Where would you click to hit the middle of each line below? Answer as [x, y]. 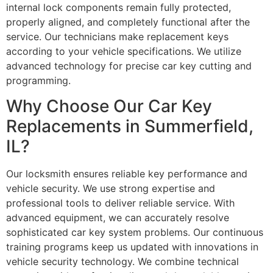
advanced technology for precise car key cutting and [129, 66]
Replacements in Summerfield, [130, 126]
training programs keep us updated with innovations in [132, 247]
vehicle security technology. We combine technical [122, 262]
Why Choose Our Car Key [109, 106]
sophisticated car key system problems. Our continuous [135, 232]
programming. [38, 80]
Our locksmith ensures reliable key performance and [127, 174]
